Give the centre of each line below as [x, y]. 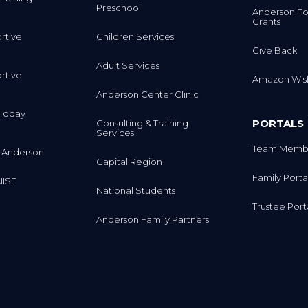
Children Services [135, 36]
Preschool [119, 7]
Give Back [274, 51]
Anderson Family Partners [153, 219]
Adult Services [128, 65]
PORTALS [278, 123]
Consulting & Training [143, 123]
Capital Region [130, 161]
